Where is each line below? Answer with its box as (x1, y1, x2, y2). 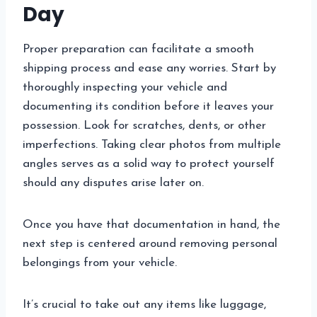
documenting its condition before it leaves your (23, 100, 274, 113)
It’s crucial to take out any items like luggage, (23, 299, 266, 311)
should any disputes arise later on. (23, 177, 204, 190)
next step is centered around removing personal (23, 238, 277, 250)
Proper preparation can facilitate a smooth (23, 43, 254, 56)
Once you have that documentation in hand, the (23, 219, 280, 231)
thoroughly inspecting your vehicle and (23, 81, 227, 94)
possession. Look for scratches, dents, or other (23, 120, 266, 132)
